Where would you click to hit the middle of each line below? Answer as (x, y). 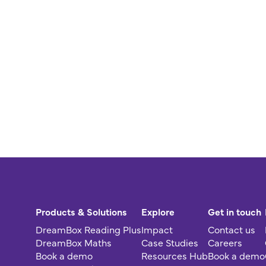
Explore (158, 211)
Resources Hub (175, 255)
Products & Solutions (81, 211)
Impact (157, 229)
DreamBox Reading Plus (88, 229)
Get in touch (235, 211)
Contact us (232, 229)
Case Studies (170, 242)
